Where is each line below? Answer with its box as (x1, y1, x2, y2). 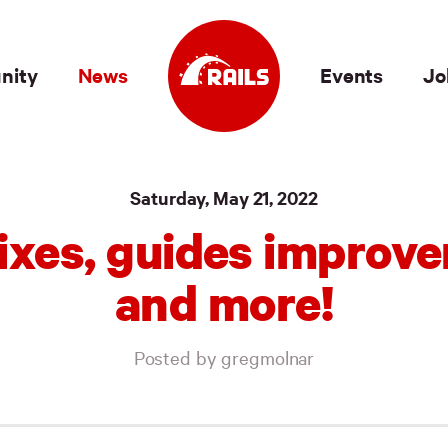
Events (320, 61, 384, 88)
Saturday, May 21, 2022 (130, 185, 318, 210)
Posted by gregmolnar (133, 345, 315, 369)
